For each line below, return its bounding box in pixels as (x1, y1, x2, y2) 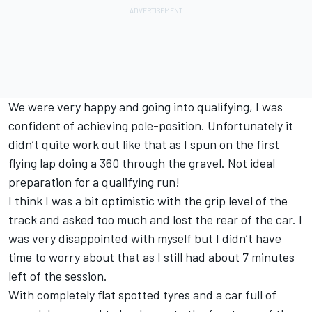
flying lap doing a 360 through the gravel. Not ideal (8, 155, 275, 171)
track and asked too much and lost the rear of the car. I (8, 212, 302, 228)
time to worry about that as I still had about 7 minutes (8, 249, 295, 265)
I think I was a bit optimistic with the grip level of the (8, 193, 288, 209)
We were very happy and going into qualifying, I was (8, 99, 283, 115)
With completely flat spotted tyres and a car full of (8, 287, 276, 303)
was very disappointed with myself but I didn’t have (8, 231, 281, 247)
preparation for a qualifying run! (8, 174, 180, 190)
